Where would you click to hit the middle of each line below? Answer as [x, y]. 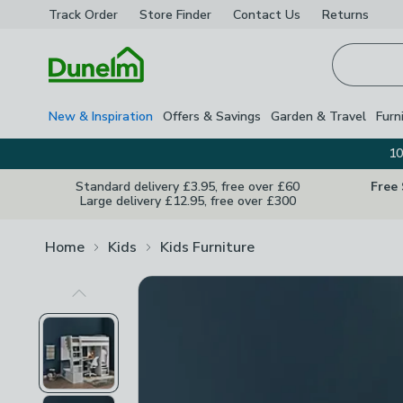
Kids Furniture [207, 247]
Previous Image [126, 303]
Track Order [83, 14]
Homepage [83, 93]
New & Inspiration [101, 116]
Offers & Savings [212, 116]
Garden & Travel [318, 116]
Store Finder [175, 14]
